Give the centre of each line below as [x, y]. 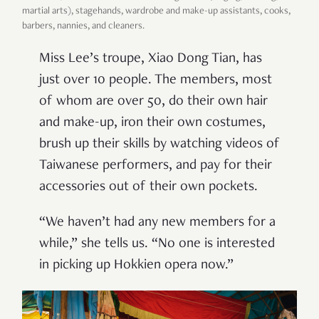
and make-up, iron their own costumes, [152, 123]
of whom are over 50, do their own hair [153, 101]
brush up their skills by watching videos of [159, 144]
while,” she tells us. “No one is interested [157, 244]
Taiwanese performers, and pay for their [156, 166]
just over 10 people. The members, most [156, 80]
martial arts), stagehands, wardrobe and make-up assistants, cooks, [156, 11]
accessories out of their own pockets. [148, 187]
